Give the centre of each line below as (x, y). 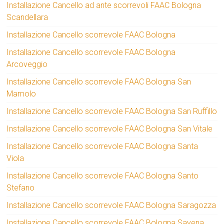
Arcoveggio (27, 64)
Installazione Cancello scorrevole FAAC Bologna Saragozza (111, 205)
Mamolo (21, 94)
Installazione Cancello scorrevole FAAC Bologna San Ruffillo (112, 111)
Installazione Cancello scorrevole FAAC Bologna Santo (103, 176)
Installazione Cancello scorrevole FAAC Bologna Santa (102, 146)
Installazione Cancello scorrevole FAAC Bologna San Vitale (110, 129)
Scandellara (27, 17)
